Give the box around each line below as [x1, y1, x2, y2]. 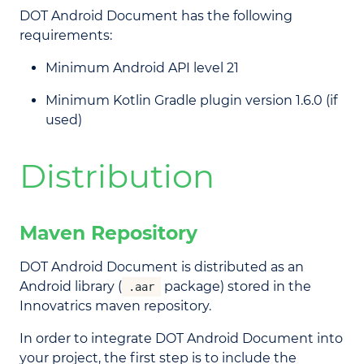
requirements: [19, 28, 112, 43]
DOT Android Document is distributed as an [19, 259, 304, 275]
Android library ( [19, 279, 122, 294]
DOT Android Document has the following [19, 8, 292, 24]
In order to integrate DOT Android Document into [19, 331, 343, 346]
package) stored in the [161, 279, 311, 294]
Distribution [19, 156, 214, 196]
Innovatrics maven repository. [19, 298, 211, 314]
